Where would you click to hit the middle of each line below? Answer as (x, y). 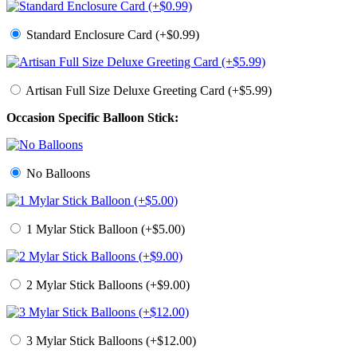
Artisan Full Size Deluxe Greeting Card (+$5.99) (147, 91)
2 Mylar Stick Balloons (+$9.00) (106, 285)
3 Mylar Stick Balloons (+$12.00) (110, 341)
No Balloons (57, 174)
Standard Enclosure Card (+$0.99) (111, 35)
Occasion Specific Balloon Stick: (92, 118)
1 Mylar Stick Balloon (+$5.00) (104, 229)
